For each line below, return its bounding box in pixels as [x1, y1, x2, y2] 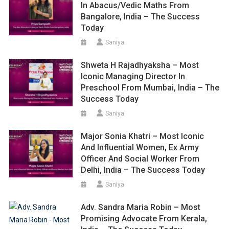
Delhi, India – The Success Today [81, 165, 205, 175]
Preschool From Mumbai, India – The [81, 82, 220, 93]
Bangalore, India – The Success [81, 11, 200, 21]
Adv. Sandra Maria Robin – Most [81, 202, 201, 212]
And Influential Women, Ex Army [81, 142, 199, 152]
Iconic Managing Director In [81, 71, 186, 81]
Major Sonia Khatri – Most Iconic [81, 131, 204, 141]
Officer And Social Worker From [81, 153, 200, 164]
